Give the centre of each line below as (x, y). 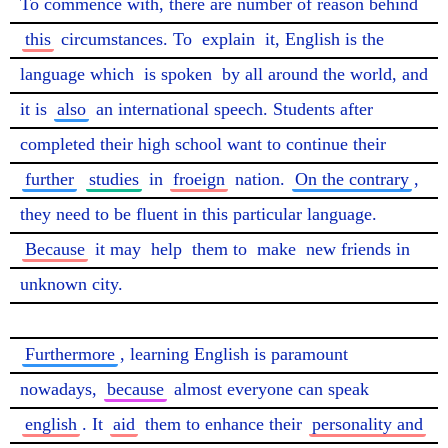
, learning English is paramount (234, 354)
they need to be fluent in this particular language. (201, 214)
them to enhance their (223, 424)
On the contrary (352, 179)
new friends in (355, 249)
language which (79, 74)
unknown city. (71, 284)
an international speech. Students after (232, 109)
